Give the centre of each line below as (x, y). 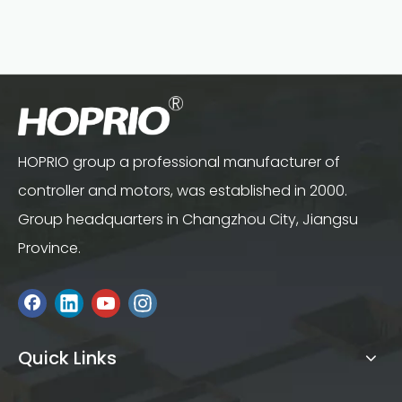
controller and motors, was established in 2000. (183, 190)
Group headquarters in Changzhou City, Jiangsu (188, 219)
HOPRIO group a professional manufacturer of (179, 162)
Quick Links (67, 358)
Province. (49, 248)
